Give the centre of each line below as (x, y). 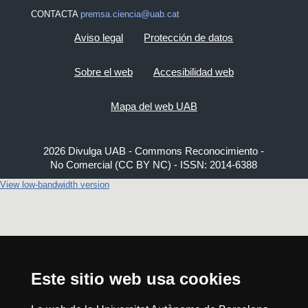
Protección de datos (189, 37)
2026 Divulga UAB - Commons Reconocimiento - (154, 151)
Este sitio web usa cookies (136, 279)
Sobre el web (103, 72)
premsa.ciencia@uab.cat (130, 14)
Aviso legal (99, 37)
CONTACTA (55, 14)
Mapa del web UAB (154, 106)
